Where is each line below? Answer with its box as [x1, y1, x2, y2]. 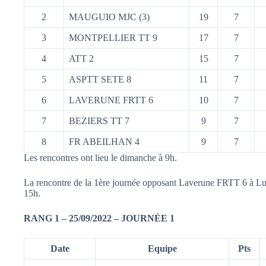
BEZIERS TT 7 [69, 115, 129, 126]
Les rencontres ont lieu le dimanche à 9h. [24, 152, 177, 163]
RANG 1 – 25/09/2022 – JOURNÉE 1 [24, 213, 175, 223]
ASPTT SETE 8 [69, 74, 131, 84]
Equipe [147, 243, 177, 254]
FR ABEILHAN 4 [69, 136, 140, 147]
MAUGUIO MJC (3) [69, 11, 150, 22]
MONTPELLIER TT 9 [69, 32, 157, 43]
